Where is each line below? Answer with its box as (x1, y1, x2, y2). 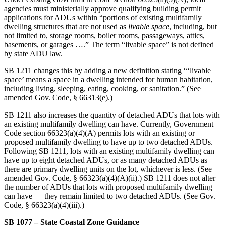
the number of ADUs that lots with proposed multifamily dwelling (4, 182, 212, 191)
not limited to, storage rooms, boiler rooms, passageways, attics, (4, 31, 205, 40)
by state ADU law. (4, 49, 63, 58)
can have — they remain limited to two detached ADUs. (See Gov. (4, 191, 215, 200)
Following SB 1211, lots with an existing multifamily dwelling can (4, 146, 214, 155)
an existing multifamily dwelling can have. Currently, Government (4, 119, 213, 128)
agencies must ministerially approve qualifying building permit (4, 4, 201, 13)
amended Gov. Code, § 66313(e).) (4, 93, 113, 102)
